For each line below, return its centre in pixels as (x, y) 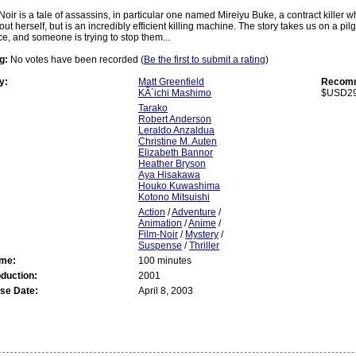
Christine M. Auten (178, 141)
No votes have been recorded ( (76, 59)
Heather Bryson (172, 163)
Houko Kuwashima (179, 186)
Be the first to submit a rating (205, 59)
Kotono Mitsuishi (174, 197)
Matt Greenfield (171, 81)
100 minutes (165, 260)
